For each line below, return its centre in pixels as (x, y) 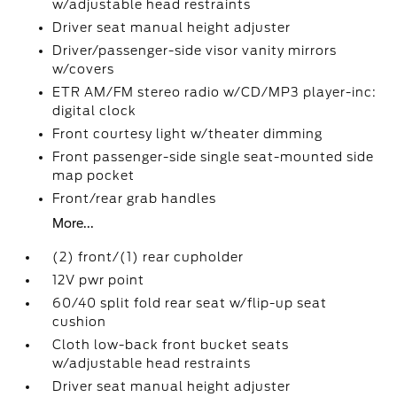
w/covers (84, 70)
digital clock (95, 111)
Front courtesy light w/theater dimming (188, 134)
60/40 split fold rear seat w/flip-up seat (190, 304)
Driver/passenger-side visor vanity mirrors (195, 51)
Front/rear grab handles (135, 199)
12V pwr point (99, 280)
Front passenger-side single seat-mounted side (214, 157)
